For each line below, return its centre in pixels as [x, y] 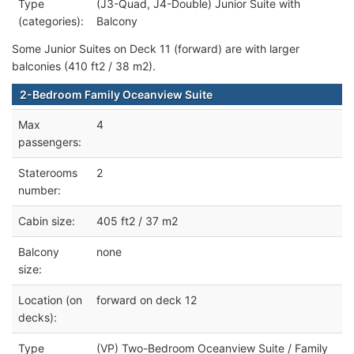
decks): [38, 318]
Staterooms [48, 173]
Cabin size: [47, 221]
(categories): [51, 21]
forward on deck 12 [147, 300]
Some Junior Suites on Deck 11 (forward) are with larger [156, 49]
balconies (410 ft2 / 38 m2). [84, 66]
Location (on [50, 300]
